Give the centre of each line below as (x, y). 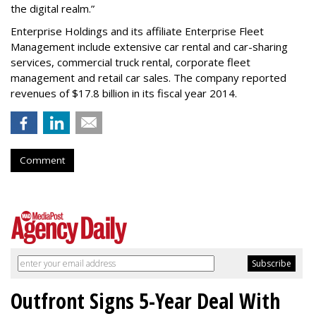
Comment (42, 160)
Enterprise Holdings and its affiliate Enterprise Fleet (137, 31)
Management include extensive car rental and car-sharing (149, 47)
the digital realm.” (53, 9)
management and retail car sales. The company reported (148, 78)
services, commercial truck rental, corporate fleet (130, 62)
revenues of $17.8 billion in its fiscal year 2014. (124, 93)
